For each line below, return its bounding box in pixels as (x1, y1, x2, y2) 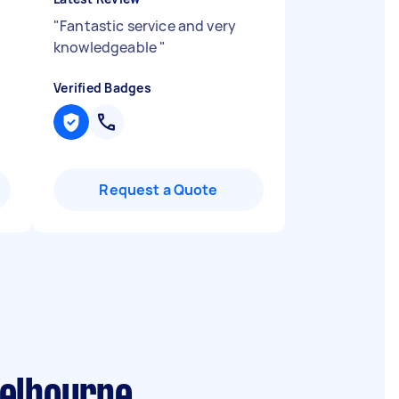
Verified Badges (53, 79, 151, 96)
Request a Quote (99, 180, 218, 199)
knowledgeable (53, 37, 160, 57)
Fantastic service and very (60, 16, 237, 36)
